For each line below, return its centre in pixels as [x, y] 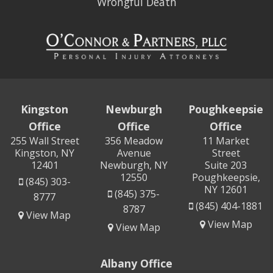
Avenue [134, 153]
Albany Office [136, 263]
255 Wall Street [44, 140]
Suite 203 [226, 165]
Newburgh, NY [134, 165]
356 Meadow [134, 140]
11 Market [226, 140]
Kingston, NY [45, 153]
